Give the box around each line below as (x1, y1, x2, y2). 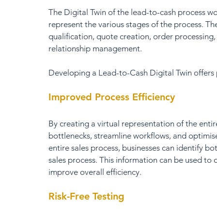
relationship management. (48, 44, 142, 53)
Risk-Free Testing (48, 190, 124, 202)
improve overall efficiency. (48, 167, 141, 177)
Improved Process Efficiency (48, 91, 175, 103)
